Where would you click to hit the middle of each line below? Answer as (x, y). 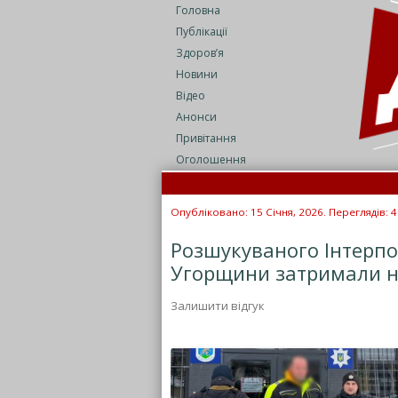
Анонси (196, 117)
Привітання (206, 138)
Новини (197, 74)
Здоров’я (200, 53)
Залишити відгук (218, 306)
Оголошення (211, 159)
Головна (198, 10)
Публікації (202, 32)
